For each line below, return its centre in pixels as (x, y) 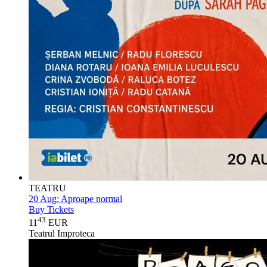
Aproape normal (91, 198)
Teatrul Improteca (62, 234)
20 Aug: (44, 198)
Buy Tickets (51, 209)
